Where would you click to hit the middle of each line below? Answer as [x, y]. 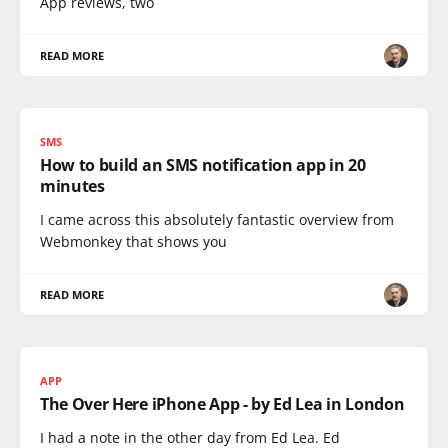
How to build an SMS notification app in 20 [203, 165]
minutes [72, 186]
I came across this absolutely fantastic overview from [217, 219]
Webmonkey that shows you [133, 241]
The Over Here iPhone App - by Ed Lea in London [222, 404]
